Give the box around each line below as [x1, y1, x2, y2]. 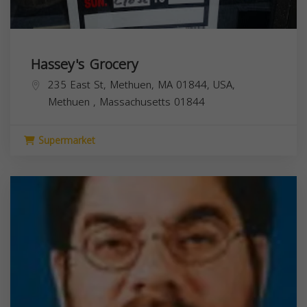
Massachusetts [99, 92, 174, 112]
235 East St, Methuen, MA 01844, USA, [48, 75, 235, 95]
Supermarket [35, 131, 95, 150]
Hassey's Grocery [31, 51, 138, 77]
